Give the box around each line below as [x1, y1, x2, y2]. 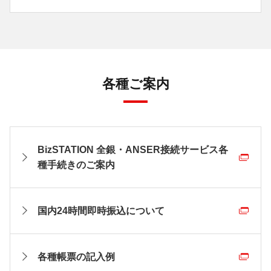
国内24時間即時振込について [38, 205, 165, 216]
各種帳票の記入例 [38, 251, 115, 262]
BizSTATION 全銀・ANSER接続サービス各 [38, 144, 228, 155]
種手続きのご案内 [38, 159, 115, 170]
